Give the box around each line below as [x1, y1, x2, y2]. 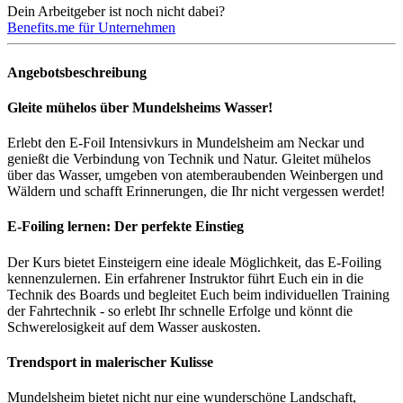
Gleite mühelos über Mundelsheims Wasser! [7, 99, 273, 115]
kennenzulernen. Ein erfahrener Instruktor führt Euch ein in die [7, 270, 363, 286]
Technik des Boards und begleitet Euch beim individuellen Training [7, 286, 390, 302]
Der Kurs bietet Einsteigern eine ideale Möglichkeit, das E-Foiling [7, 254, 381, 270]
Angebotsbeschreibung [7, 64, 147, 80]
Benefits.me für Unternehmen [7, 20, 175, 36]
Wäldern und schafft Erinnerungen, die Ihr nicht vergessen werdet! [7, 184, 385, 200]
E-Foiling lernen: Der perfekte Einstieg [7, 219, 244, 235]
